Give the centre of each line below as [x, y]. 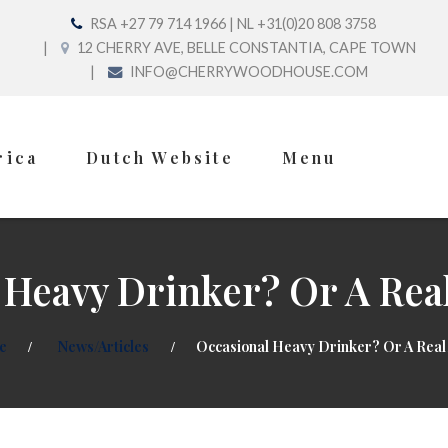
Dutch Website [160, 157]
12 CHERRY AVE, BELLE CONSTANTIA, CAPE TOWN [244, 47]
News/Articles [103, 345]
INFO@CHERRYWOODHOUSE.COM [248, 71]
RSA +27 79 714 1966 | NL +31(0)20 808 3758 [231, 23]
